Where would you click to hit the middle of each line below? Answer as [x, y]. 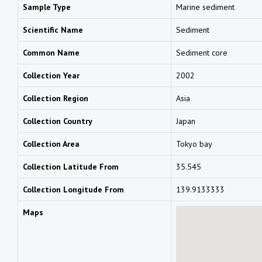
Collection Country [58, 121]
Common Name [51, 52]
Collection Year [51, 75]
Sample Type [47, 7]
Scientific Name [53, 30]
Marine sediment [205, 7]
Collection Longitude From [73, 189]
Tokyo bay [194, 144]
